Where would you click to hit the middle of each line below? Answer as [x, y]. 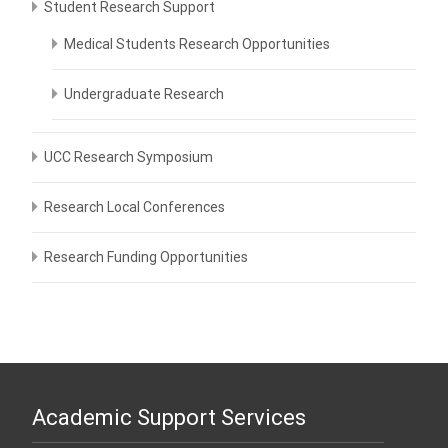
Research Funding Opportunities [146, 257]
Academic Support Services [169, 417]
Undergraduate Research [144, 94]
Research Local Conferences [134, 207]
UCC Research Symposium [128, 157]
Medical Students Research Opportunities [197, 44]
